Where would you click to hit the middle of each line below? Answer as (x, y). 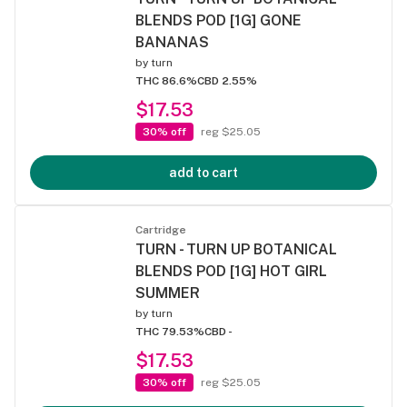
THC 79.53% (170, 332)
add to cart (203, 173)
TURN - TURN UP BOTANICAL (236, 249)
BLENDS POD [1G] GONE (218, 20)
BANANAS (172, 42)
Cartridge (161, 230)
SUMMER (168, 293)
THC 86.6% (166, 81)
